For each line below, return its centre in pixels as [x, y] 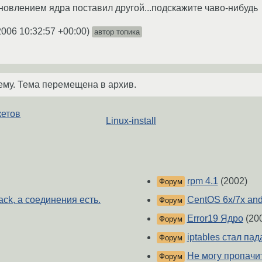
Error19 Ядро [215, 219]
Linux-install [131, 120]
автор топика [117, 32]
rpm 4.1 [202, 181]
